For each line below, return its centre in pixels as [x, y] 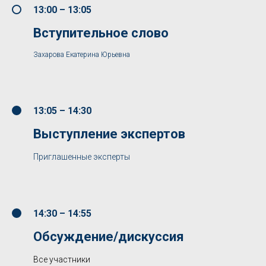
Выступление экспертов [109, 134]
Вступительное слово [101, 33]
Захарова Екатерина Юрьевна [82, 54]
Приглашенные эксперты [82, 156]
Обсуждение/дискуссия [109, 236]
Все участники [62, 259]
